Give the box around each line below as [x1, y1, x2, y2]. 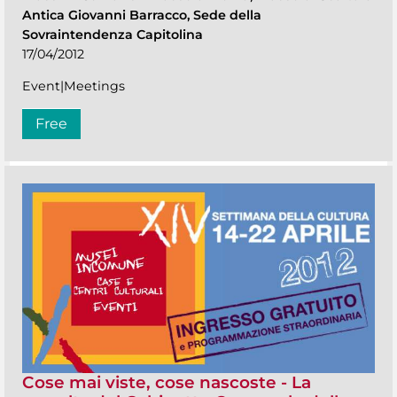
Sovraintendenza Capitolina [22, 26, 203, 43]
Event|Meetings [22, 77, 125, 94]
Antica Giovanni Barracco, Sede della [22, 6, 261, 23]
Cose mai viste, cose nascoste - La [22, 371, 311, 393]
